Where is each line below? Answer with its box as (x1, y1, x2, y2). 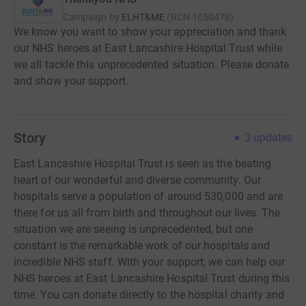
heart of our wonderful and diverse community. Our (14, 173, 261, 186)
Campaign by (63, 12, 120, 23)
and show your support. (14, 74, 128, 87)
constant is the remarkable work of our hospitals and (14, 239, 270, 252)
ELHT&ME (121, 12, 165, 23)
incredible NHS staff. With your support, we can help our (14, 255, 286, 268)
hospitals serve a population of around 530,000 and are (14, 190, 283, 203)
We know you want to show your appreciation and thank (14, 25, 287, 38)
